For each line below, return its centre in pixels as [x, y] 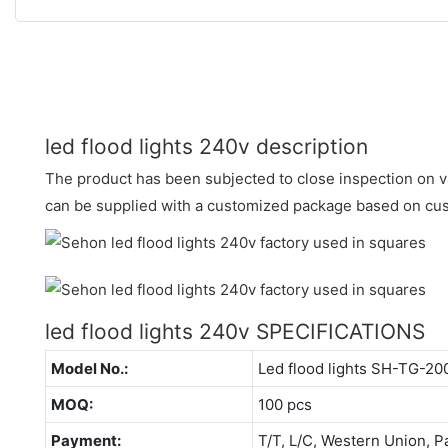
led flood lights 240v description [206, 146]
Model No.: [89, 368]
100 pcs [284, 404]
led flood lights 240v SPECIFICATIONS [235, 331]
